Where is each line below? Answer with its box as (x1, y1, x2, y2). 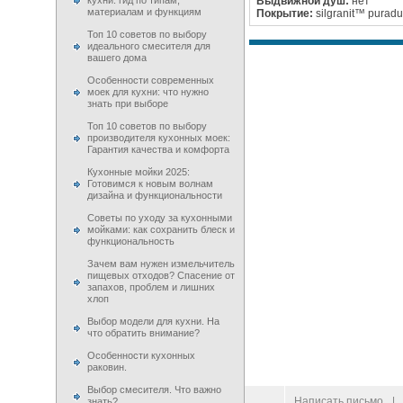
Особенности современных (87, 75, 214, 85)
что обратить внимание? (87, 327, 200, 338)
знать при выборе (87, 98, 168, 109)
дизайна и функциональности (87, 190, 222, 201)
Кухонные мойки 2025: (87, 166, 190, 177)
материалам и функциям (87, 6, 201, 17)
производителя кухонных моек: (87, 132, 230, 143)
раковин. (87, 362, 127, 372)
